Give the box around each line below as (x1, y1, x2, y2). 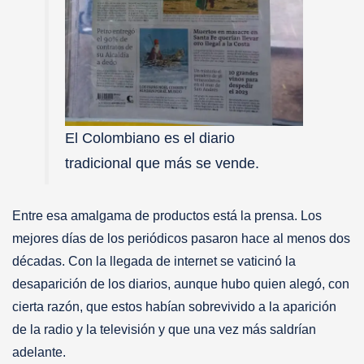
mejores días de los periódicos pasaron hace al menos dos (12, 231, 350, 245)
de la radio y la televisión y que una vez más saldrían (12, 322, 316, 336)
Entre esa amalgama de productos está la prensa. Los (12, 208, 322, 223)
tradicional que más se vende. (65, 154, 259, 171)
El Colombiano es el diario (65, 129, 235, 146)
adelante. (12, 344, 69, 359)
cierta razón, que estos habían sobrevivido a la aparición (12, 299, 336, 314)
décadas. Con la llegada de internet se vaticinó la (12, 253, 296, 268)
